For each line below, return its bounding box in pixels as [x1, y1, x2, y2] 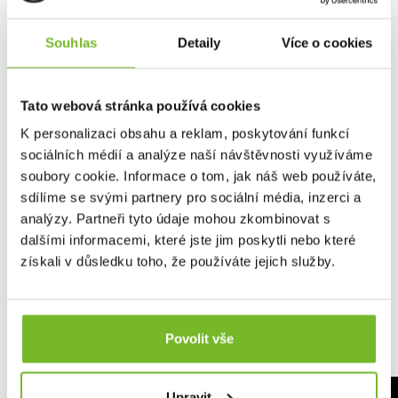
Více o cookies [281, 35, 373, 50]
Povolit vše [164, 330, 234, 346]
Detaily [177, 35, 221, 50]
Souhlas [45, 35, 97, 50]
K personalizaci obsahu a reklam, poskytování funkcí [20, 125, 350, 141]
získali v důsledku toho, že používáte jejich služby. [20, 253, 335, 269]
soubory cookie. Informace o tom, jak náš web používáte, [20, 168, 377, 184]
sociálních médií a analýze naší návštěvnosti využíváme [20, 147, 372, 163]
